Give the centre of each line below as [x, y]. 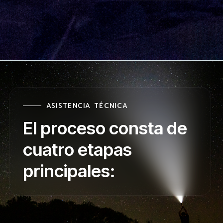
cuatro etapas [77, 150]
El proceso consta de [105, 128]
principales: [69, 171]
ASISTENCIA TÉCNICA [87, 106]
